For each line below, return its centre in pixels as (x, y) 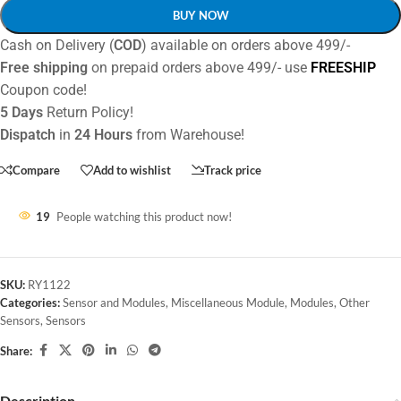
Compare (36, 170)
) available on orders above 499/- (246, 45)
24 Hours (103, 135)
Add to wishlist (132, 170)
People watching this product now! (144, 217)
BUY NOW (200, 15)
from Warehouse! (188, 135)
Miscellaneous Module (228, 303)
